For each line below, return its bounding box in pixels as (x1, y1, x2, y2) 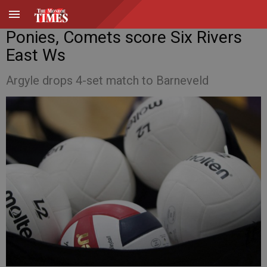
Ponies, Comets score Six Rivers (6, 27, 242, 47)
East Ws (6, 45, 66, 65)
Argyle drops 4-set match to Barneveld (6, 73, 209, 88)
